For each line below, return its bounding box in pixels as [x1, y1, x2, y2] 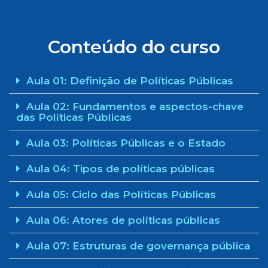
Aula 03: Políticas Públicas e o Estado [26, 137, 226, 149]
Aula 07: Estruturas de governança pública [26, 240, 250, 252]
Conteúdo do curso [48, 36, 220, 58]
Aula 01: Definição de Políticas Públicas [26, 75, 233, 87]
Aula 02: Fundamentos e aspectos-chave [26, 100, 243, 112]
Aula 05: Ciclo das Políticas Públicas [26, 188, 216, 200]
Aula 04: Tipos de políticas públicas [26, 163, 215, 175]
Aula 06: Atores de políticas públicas [26, 214, 220, 226]
